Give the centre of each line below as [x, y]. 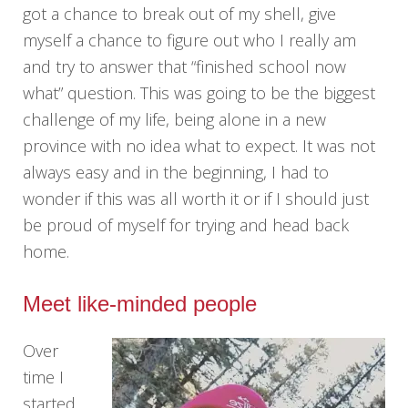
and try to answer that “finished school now [185, 66]
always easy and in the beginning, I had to [176, 172]
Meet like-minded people [140, 303]
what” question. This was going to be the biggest [199, 92]
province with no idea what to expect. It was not [199, 145]
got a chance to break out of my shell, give [180, 13]
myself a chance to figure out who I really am [190, 40]
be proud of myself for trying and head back [186, 224]
